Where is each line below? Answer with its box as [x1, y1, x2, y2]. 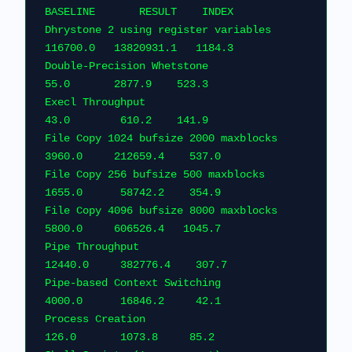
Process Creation [45, 313, 145, 325]
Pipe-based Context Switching [45, 277, 221, 289]
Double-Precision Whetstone [45, 60, 208, 72]
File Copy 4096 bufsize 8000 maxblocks [45, 204, 277, 217]
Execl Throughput [45, 96, 145, 108]
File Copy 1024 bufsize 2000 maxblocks [45, 132, 277, 145]
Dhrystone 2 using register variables [45, 24, 271, 36]
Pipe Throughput [45, 240, 139, 253]
